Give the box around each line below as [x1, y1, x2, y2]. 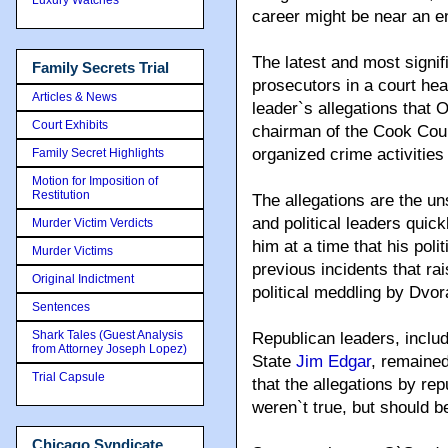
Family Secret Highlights [32, 146, 164, 160]
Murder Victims [32, 244, 113, 258]
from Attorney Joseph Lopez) [32, 342, 187, 356]
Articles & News [32, 90, 117, 104]
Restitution [32, 188, 90, 202]
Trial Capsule [32, 370, 105, 384]
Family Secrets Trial [32, 58, 169, 76]
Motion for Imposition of [32, 174, 158, 188]
